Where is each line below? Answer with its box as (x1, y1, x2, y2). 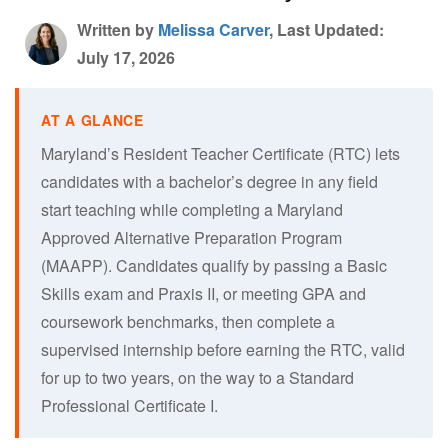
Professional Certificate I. (41, 393, 218, 417)
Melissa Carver (158, 17, 269, 41)
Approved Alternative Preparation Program (41, 225, 342, 249)
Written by (77, 17, 158, 41)
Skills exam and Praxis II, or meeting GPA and (41, 281, 366, 305)
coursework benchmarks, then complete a (41, 309, 335, 333)
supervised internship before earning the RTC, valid (41, 337, 405, 361)
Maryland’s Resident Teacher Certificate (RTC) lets (41, 141, 400, 165)
